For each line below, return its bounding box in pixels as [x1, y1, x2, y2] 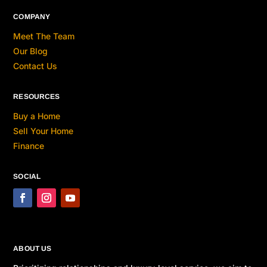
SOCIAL [13, 172, 41, 181]
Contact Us [13, 60, 58, 71]
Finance [13, 140, 45, 151]
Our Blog [13, 45, 48, 56]
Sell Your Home [13, 125, 74, 136]
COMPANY [13, 12, 50, 21]
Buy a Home [13, 110, 61, 121]
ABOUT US [13, 244, 52, 253]
